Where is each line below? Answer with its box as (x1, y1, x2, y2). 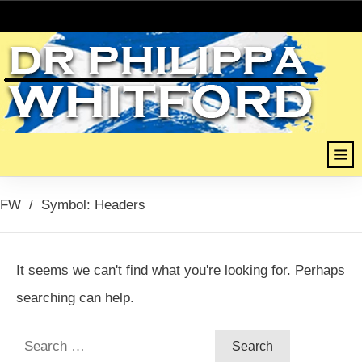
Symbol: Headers (41, 196, 145, 213)
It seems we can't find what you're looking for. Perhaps (16, 262, 345, 278)
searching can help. (16, 289, 134, 305)
